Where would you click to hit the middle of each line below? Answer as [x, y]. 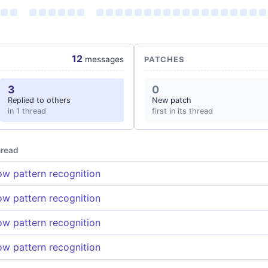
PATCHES [164, 60]
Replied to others [39, 100]
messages [103, 59]
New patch [172, 100]
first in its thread [182, 111]
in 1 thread [27, 111]
